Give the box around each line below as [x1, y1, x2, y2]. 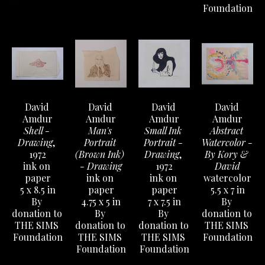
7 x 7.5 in [147, 195, 181, 208]
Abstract [209, 124, 243, 137]
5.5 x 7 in [210, 183, 245, 196]
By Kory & [205, 148, 248, 161]
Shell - [23, 124, 50, 137]
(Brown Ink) [75, 148, 124, 161]
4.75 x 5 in [81, 195, 121, 208]
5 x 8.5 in [20, 183, 56, 196]
